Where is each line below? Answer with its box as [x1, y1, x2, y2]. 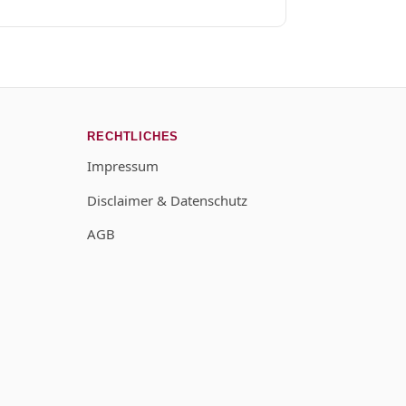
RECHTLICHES [87, 129, 179, 143]
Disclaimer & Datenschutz [87, 190, 248, 209]
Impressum [87, 157, 159, 176]
